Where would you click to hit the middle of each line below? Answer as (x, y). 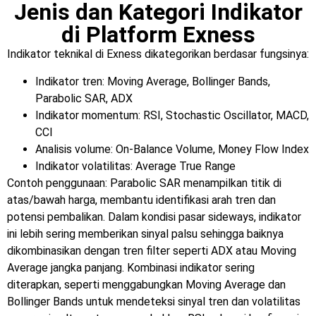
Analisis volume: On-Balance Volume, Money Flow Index (172, 149)
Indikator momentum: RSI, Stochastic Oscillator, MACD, (172, 115)
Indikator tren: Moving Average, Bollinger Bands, (153, 81)
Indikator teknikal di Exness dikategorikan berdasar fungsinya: (158, 54)
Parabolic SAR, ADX (84, 98)
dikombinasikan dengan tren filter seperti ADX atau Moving (152, 250)
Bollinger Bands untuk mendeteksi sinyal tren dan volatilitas (154, 301)
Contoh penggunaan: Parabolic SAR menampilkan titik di (144, 183)
